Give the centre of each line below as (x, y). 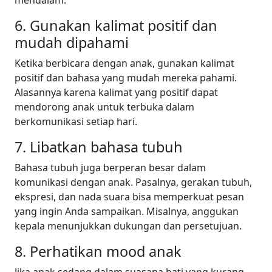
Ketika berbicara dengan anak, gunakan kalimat (124, 63)
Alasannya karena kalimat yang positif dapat (116, 92)
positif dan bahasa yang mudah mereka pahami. (126, 78)
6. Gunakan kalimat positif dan (116, 25)
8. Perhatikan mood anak (98, 251)
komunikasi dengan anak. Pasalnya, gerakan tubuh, (133, 182)
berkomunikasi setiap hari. (76, 121)
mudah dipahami (72, 42)
